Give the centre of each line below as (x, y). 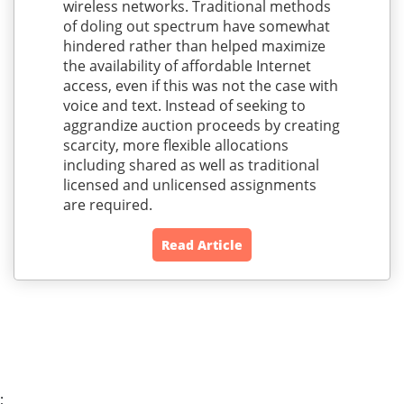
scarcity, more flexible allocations (175, 145)
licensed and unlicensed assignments (189, 184)
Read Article (202, 244)
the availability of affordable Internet (187, 65)
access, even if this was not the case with (200, 85)
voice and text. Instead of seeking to (184, 105)
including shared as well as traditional (191, 165)
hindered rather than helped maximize (194, 46)
